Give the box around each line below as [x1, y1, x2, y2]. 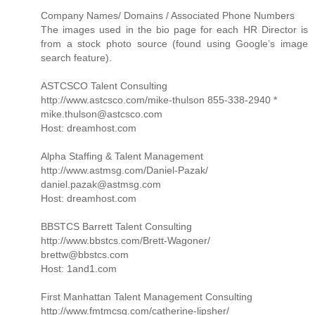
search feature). [41, 52, 112, 64]
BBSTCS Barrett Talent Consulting [41, 221, 192, 233]
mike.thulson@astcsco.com [41, 108, 162, 120]
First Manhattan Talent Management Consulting [41, 291, 252, 303]
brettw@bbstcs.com [41, 249, 129, 261]
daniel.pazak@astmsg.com [41, 179, 161, 191]
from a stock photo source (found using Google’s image [41, 38, 308, 50]
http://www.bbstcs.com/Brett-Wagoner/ [41, 235, 210, 247]
